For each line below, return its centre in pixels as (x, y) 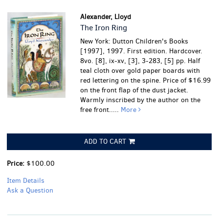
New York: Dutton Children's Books (134, 41)
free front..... (101, 110)
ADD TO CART (105, 142)
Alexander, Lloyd (106, 17)
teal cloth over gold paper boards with (140, 71)
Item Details (26, 181)
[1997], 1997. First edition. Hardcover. (142, 51)
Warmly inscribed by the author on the (141, 100)
